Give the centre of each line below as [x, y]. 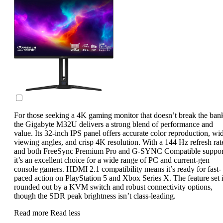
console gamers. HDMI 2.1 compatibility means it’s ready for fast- [117, 169]
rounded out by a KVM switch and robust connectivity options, [113, 187]
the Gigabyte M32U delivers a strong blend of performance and [113, 124]
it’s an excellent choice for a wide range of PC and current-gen [112, 160]
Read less [65, 213]
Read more [32, 213]
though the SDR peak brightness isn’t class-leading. [95, 196]
